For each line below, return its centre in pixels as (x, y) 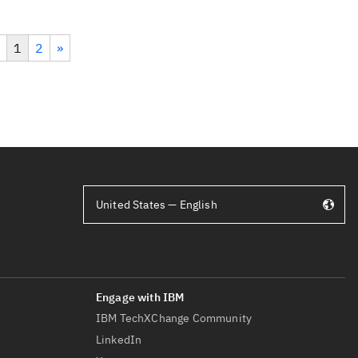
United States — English (157, 205)
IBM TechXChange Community (174, 318)
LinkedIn (119, 340)
